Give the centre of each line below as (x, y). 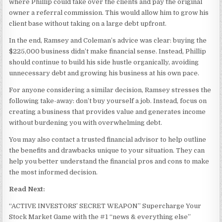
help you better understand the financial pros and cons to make (109, 161)
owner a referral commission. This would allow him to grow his (109, 13)
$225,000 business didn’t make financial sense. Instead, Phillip (108, 51)
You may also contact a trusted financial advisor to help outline (108, 139)
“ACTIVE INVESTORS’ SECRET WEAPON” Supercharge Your (105, 206)
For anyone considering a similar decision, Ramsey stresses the (110, 90)
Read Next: (27, 189)
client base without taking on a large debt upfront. (88, 24)
